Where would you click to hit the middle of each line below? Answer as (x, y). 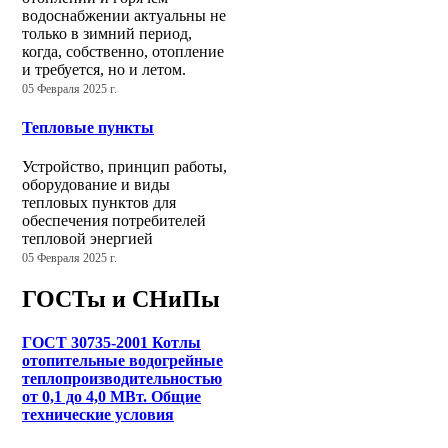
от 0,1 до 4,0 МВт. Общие (111, 397)
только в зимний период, (107, 34)
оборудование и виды (96, 184)
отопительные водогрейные (122, 361)
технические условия (98, 415)
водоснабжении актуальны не (124, 16)
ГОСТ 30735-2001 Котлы (111, 343)
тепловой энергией (87, 238)
